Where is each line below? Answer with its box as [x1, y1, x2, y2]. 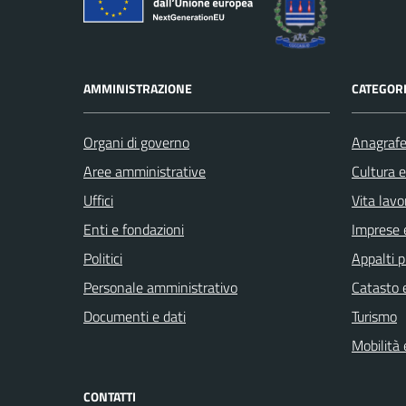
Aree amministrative [83, 160, 206, 183]
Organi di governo [83, 131, 189, 154]
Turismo [352, 305, 397, 328]
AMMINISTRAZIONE [83, 79, 192, 99]
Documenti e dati [83, 305, 186, 328]
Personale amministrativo [83, 276, 237, 299]
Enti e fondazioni [83, 218, 184, 241]
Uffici [83, 189, 113, 212]
